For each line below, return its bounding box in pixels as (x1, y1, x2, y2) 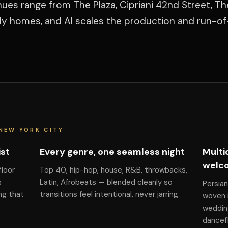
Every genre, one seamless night (39, 146, 185, 158)
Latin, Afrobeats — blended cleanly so (39, 177, 173, 187)
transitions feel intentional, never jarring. (39, 189, 180, 199)
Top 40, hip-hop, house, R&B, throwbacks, (39, 165, 187, 175)
